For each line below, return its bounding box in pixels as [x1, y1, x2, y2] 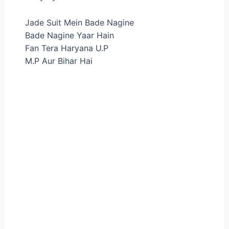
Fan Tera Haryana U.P [25, 42, 108, 53]
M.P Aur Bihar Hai [25, 55, 93, 66]
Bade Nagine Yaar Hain [25, 30, 114, 40]
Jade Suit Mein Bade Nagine [25, 17, 134, 28]
